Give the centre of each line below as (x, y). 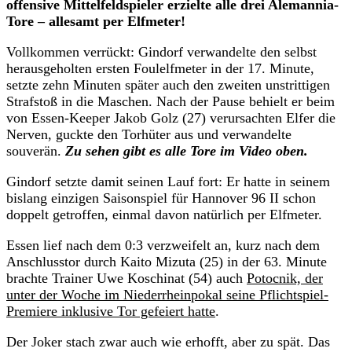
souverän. (36, 150)
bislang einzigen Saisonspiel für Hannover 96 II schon (161, 198)
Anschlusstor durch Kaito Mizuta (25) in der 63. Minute (167, 261)
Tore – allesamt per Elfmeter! (96, 21)
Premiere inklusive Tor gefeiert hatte (111, 311)
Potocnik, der (285, 278)
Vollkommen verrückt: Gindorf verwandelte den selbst (161, 51)
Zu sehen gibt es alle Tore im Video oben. (187, 150)
